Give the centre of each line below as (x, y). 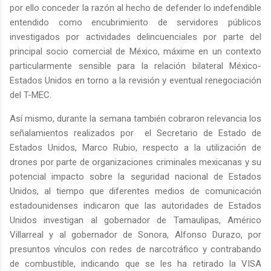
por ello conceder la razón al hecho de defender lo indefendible (135, 8)
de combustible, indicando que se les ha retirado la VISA (135, 264)
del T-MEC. (31, 95)
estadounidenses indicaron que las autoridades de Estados (135, 206)
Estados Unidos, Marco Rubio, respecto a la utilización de (135, 148)
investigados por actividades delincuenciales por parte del (135, 37)
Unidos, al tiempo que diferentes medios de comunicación (135, 191)
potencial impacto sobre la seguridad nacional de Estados (135, 177)
